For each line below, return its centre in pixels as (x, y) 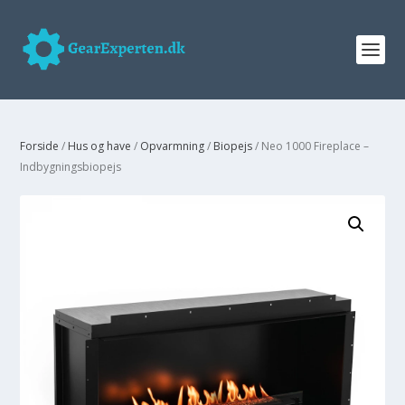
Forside (40, 146)
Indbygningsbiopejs (71, 167)
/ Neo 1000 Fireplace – (311, 146)
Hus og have (100, 146)
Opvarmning (173, 146)
